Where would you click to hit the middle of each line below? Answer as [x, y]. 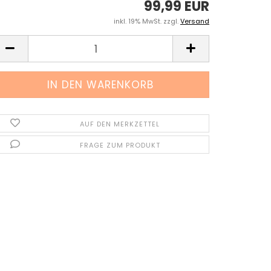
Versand [195, 21]
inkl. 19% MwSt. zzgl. [147, 21]
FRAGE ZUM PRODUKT [120, 145]
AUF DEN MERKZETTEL [120, 124]
